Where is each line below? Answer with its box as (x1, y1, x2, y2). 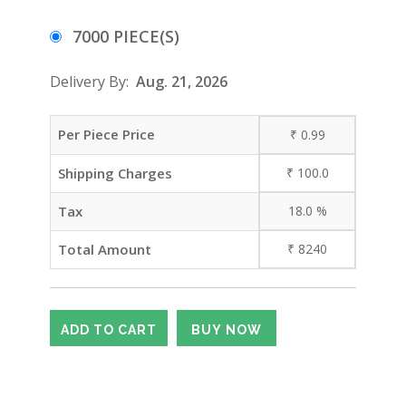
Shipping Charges (58, 164, 172, 182)
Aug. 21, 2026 (136, 72, 227, 92)
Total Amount (58, 240, 151, 258)
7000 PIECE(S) (72, 25, 179, 47)
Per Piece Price (58, 125, 155, 143)
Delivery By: (50, 72, 136, 92)
